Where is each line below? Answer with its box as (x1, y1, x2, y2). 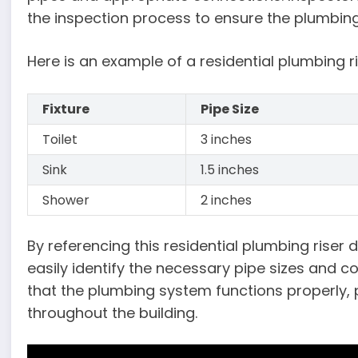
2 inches (201, 190, 253, 209)
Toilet (42, 129, 78, 149)
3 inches (201, 129, 253, 149)
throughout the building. (27, 302, 198, 323)
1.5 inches (201, 160, 260, 179)
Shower (42, 190, 90, 209)
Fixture (42, 99, 90, 118)
